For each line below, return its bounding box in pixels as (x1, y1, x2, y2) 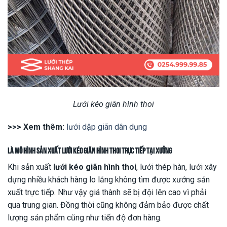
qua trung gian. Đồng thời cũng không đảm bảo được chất (8, 200, 209, 210)
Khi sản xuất (8, 162, 53, 172)
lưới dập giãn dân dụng (66, 122, 147, 132)
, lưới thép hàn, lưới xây (136, 162, 217, 172)
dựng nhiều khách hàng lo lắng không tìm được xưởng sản (8, 175, 210, 185)
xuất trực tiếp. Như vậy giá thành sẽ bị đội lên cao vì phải (8, 187, 206, 198)
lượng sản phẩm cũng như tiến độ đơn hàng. (8, 213, 162, 223)
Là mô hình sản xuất (8, 145, 62, 156)
